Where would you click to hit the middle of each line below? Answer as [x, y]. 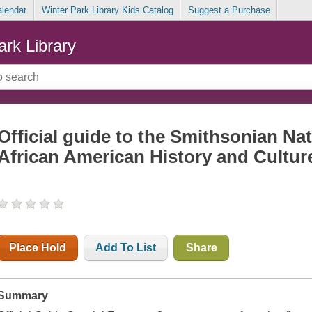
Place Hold [38, 248]
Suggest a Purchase [229, 10]
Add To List [126, 248]
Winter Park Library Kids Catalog [107, 10]
